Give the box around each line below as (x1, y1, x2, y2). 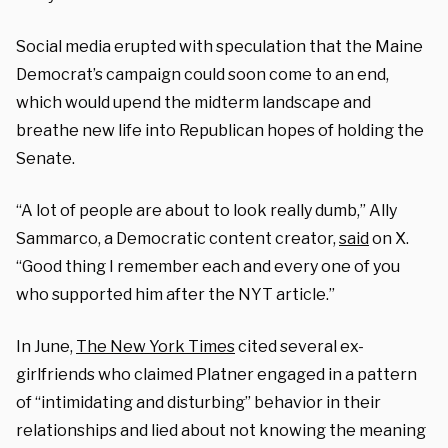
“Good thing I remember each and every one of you (16, 256, 400, 276)
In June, (16, 336, 76, 356)
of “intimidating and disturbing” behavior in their (16, 392, 381, 412)
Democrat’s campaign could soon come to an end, (16, 64, 389, 84)
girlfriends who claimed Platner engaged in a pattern (16, 364, 417, 384)
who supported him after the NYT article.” (16, 284, 338, 304)
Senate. (16, 148, 75, 168)
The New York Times (76, 336, 235, 356)
